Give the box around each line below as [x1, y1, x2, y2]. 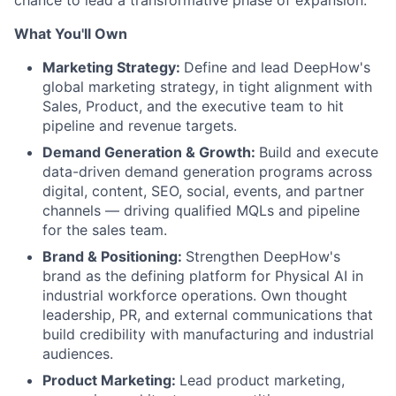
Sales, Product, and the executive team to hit [42, 97, 344, 116]
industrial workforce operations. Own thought [42, 286, 347, 305]
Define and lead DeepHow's [184, 58, 370, 77]
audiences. [42, 345, 113, 363]
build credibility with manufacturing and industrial [42, 325, 374, 344]
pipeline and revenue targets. [42, 117, 237, 135]
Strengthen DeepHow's [186, 247, 340, 266]
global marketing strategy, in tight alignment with [42, 78, 372, 96]
